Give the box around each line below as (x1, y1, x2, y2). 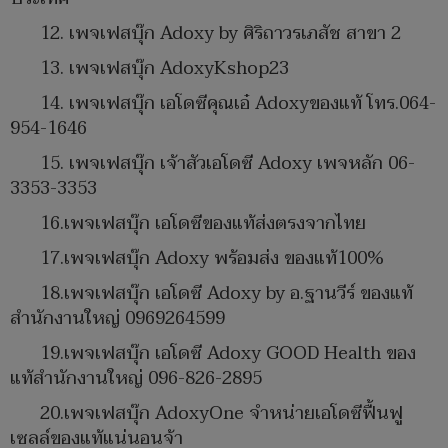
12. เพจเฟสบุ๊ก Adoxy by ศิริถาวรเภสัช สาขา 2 (40, 17, 401, 49)
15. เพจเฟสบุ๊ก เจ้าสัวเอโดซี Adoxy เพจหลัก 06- (40, 147, 415, 179)
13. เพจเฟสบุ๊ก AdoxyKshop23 (40, 52, 289, 84)
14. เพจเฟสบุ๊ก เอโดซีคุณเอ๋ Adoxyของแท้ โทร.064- (40, 87, 436, 119)
